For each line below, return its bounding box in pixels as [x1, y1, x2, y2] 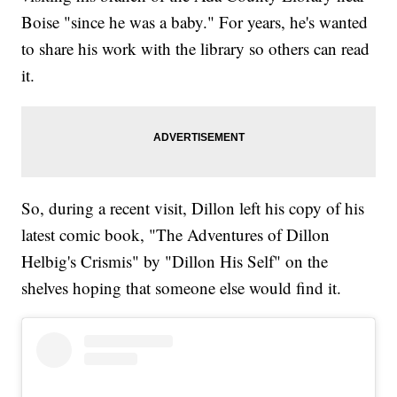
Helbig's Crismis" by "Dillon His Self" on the [21, 250, 329, 273]
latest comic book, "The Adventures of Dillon [21, 223, 331, 246]
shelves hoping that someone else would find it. [21, 276, 342, 300]
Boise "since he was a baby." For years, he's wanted [21, 11, 369, 34]
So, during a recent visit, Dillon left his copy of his [21, 197, 365, 220]
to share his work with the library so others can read [21, 37, 370, 60]
